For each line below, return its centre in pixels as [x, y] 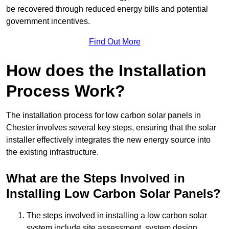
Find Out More [114, 41]
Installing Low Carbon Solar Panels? [113, 193]
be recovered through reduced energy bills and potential [107, 9]
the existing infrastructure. [52, 152]
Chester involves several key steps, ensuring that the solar [111, 127]
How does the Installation [106, 70]
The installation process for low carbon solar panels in [104, 115]
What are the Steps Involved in [96, 178]
